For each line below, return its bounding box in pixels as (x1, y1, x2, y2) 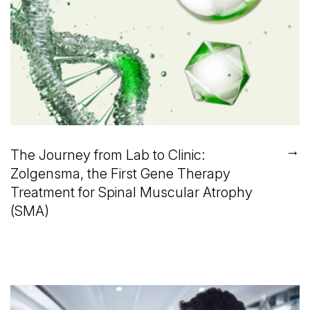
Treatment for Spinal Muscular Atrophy (10, 183, 253, 201)
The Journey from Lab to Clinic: (10, 145, 206, 163)
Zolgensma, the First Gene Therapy (10, 164, 230, 182)
